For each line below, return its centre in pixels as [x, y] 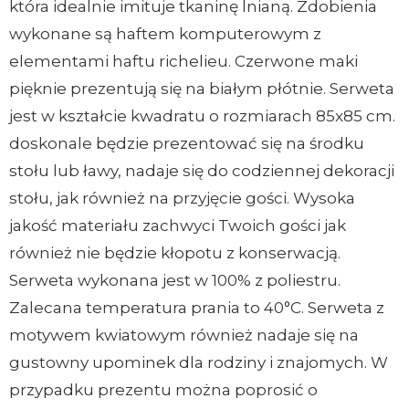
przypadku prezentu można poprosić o [163, 390]
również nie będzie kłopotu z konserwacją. [175, 253]
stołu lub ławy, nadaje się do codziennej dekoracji [202, 171]
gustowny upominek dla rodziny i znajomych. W [199, 363]
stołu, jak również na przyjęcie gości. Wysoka [182, 199]
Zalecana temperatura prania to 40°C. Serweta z [197, 308]
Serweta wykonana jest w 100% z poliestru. [175, 281]
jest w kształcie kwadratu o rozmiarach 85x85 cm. [202, 116]
